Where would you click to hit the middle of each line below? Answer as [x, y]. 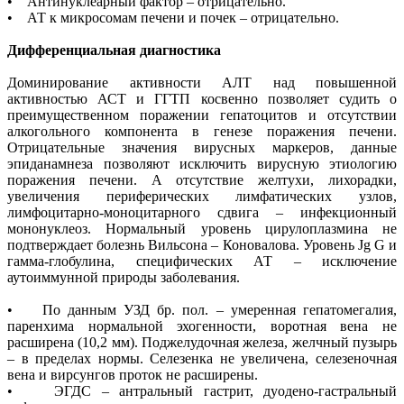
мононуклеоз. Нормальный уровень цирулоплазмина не [202, 228]
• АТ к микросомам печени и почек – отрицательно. [173, 17]
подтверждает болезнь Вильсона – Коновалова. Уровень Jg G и [202, 244]
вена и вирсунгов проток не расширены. [133, 374]
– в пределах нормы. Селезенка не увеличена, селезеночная [202, 358]
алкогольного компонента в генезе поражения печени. [202, 131]
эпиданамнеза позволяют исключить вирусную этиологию [202, 163]
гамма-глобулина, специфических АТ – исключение [202, 261]
